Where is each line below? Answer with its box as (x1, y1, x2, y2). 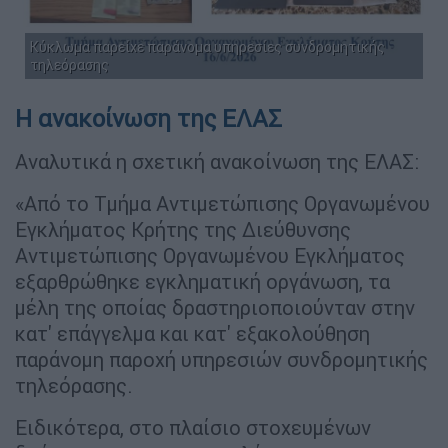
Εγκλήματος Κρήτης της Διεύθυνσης (15, 217, 351, 243)
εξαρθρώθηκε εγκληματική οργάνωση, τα (15, 269, 390, 295)
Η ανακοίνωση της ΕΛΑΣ (15, 104, 282, 134)
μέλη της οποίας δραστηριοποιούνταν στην (15, 295, 415, 321)
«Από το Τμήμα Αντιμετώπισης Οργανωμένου (15, 191, 430, 217)
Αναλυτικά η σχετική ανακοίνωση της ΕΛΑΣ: (15, 149, 419, 175)
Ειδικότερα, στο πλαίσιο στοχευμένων (15, 415, 371, 441)
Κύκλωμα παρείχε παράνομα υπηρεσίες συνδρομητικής (30, 38, 385, 57)
